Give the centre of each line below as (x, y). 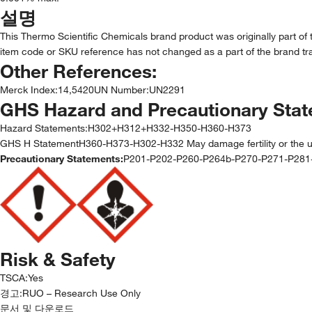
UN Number (120, 89)
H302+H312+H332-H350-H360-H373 (170, 128)
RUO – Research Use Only (81, 293)
